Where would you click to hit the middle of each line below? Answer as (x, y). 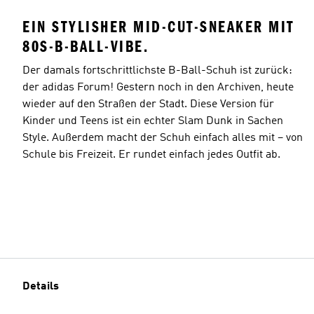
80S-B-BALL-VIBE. (86, 46)
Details (41, 287)
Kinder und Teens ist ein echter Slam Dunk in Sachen (153, 121)
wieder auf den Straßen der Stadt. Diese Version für (148, 104)
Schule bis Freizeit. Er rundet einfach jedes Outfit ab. (151, 155)
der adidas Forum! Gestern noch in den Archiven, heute (158, 87)
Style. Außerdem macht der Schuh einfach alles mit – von (163, 138)
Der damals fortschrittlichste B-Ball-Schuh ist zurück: (157, 70)
